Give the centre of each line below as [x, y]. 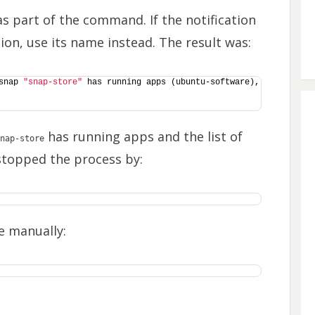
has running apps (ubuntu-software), [171, 82]
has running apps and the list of [143, 136]
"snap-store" [52, 82]
